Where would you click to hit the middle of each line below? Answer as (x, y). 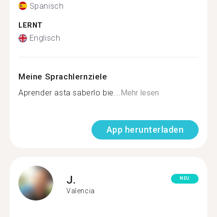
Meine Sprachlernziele (63, 77)
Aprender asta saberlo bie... (70, 93)
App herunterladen (145, 130)
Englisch (45, 38)
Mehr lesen (139, 93)
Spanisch (46, 6)
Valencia (81, 191)
